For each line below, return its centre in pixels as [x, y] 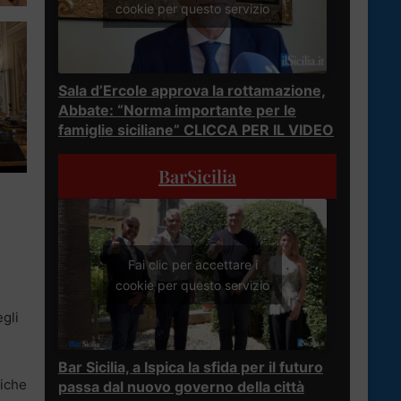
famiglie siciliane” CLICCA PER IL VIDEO [196, 130]
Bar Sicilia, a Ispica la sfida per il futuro [191, 367]
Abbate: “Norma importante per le [177, 111]
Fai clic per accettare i [192, 264]
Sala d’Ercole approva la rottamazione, [192, 91]
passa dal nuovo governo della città [181, 386]
